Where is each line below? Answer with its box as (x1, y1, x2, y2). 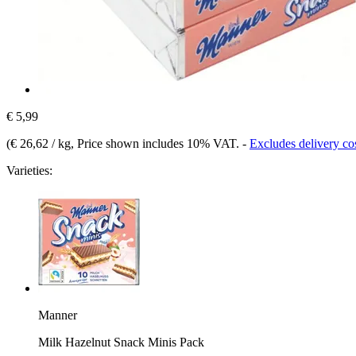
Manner (38, 308, 77, 322)
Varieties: (6, 163, 52, 177)
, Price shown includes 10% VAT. (71, 136, 242, 150)
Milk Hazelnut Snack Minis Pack (38, 335, 204, 349)
